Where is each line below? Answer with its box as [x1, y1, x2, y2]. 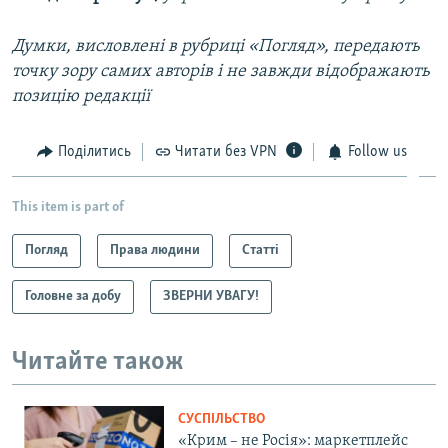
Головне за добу [25, 288, 121, 304]
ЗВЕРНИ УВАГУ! [163, 288, 259, 304]
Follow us [347, 143, 407, 160]
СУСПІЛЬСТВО [178, 411, 265, 427]
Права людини [110, 242, 200, 258]
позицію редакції [12, 86, 150, 106]
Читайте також [12, 348, 184, 376]
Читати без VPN [175, 143, 277, 160]
